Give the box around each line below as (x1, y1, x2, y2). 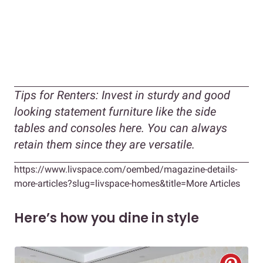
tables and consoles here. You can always (14, 120, 227, 135)
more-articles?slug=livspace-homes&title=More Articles (14, 177, 240, 189)
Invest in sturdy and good (99, 87, 230, 102)
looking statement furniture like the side (14, 104, 216, 119)
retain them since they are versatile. (14, 137, 198, 151)
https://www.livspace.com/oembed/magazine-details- (14, 163, 237, 175)
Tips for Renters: (14, 87, 99, 102)
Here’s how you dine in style (14, 208, 199, 227)
